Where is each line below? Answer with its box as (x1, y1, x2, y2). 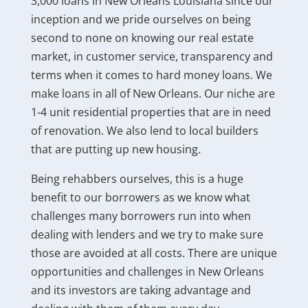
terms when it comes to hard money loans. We (30, 67, 272, 82)
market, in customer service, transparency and (30, 48, 273, 64)
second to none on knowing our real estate (30, 30, 254, 45)
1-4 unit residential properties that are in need (30, 104, 271, 120)
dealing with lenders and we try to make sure (30, 226, 263, 242)
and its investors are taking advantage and (30, 282, 251, 298)
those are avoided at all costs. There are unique (30, 245, 277, 261)
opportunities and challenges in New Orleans (30, 263, 264, 279)
